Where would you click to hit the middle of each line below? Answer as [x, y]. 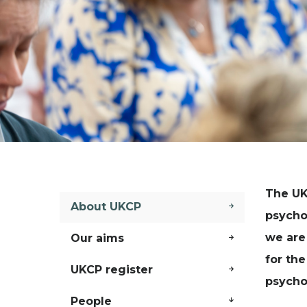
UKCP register [112, 269]
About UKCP [106, 207]
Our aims [97, 238]
